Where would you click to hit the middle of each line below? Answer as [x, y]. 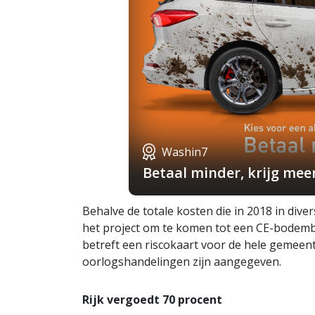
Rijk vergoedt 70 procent [152, 299]
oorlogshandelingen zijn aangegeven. [183, 261]
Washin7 [184, 152]
